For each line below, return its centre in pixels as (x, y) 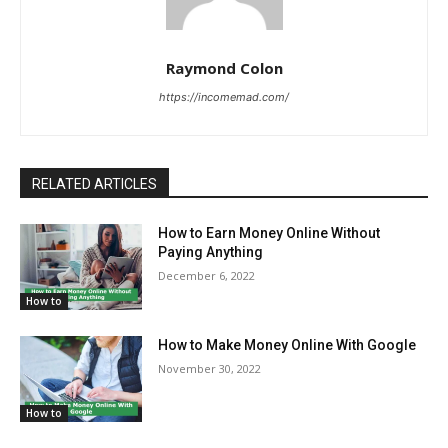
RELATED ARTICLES (94, 184)
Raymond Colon (224, 68)
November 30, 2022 (210, 369)
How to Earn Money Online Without (269, 233)
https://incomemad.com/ (224, 97)
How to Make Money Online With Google (287, 345)
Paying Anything (211, 252)
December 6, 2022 (207, 276)
